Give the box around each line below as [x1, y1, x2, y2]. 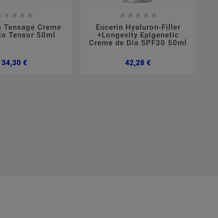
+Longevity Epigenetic [97, 30, 179, 39]
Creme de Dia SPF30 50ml [89, 38, 187, 47]
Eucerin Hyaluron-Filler [95, 22, 181, 32]
